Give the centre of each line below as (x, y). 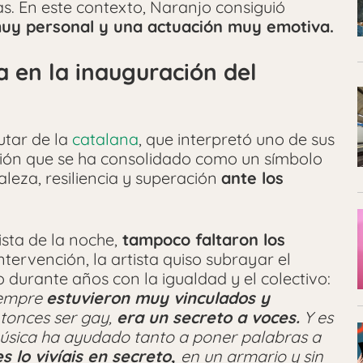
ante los (252, 178)
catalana (105, 139)
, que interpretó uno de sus (237, 139)
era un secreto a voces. (206, 318)
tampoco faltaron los (201, 240)
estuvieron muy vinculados (151, 298)
